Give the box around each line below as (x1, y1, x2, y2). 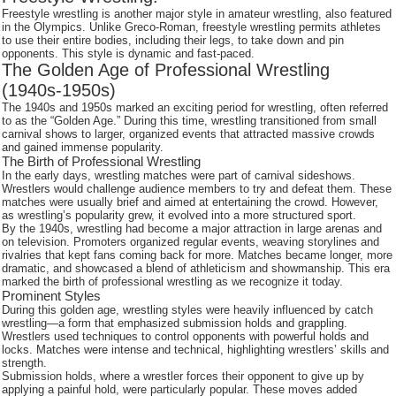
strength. (2, 356, 48, 369)
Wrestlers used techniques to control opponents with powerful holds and (2, 330, 369, 343)
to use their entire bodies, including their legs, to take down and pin (2, 34, 345, 47)
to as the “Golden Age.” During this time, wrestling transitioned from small (2, 114, 377, 127)
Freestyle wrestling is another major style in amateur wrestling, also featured (2, 7, 392, 20)
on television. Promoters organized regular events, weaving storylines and (2, 235, 380, 248)
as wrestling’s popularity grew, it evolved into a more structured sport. (2, 209, 357, 222)
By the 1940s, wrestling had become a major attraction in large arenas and (2, 222, 383, 235)
